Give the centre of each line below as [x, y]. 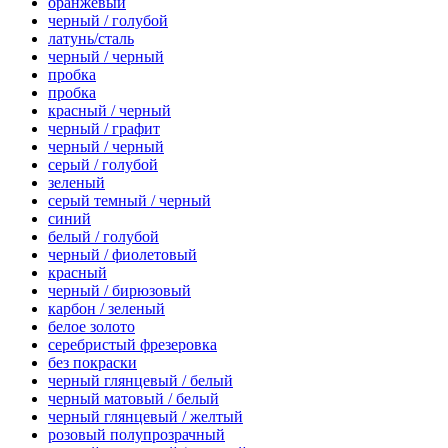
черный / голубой [108, 21]
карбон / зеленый [106, 309]
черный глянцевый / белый [140, 381]
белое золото [91, 327]
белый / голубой [103, 237]
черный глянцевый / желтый [145, 417]
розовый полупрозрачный [136, 435]
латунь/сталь [91, 39]
